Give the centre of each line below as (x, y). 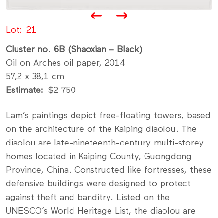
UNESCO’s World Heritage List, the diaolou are (101, 211)
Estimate (23, 90)
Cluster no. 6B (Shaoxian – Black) (74, 49)
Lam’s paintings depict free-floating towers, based (108, 116)
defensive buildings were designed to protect (98, 184)
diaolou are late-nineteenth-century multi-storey (105, 143)
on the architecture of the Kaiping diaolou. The (101, 129)
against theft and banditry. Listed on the (88, 197)
